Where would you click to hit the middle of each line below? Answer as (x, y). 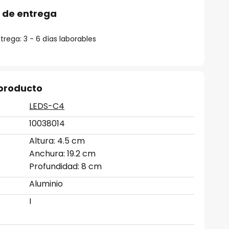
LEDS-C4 (47, 106)
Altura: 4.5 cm (57, 141)
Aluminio (46, 184)
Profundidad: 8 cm (66, 166)
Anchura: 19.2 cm (63, 154)
